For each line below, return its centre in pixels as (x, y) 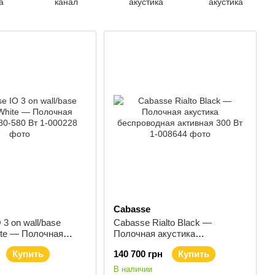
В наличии (133, 269)
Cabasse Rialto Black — (162, 223)
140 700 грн (138, 254)
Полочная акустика (154, 234)
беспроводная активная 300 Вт (179, 245)
